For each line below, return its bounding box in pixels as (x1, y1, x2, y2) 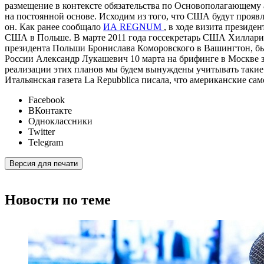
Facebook (28, 95, 65, 105)
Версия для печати (9, 159, 78, 169)
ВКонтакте (28, 105, 72, 116)
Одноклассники (28, 116, 93, 127)
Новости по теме (5, 192, 111, 207)
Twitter (28, 127, 55, 137)
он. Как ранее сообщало (5, 22, 103, 32)
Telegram (28, 137, 63, 148)
